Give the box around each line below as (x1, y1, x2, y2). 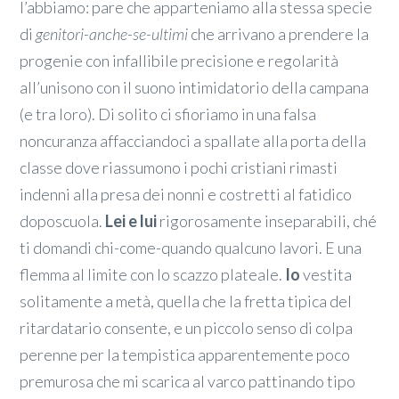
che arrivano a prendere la (188, 23, 370, 44)
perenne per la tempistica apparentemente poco (20, 344, 351, 364)
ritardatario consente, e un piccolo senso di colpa (20, 317, 354, 338)
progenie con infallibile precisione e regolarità (20, 50, 339, 70)
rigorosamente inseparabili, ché (157, 210, 378, 231)
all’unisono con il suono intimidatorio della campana (20, 77, 370, 97)
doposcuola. (20, 210, 106, 231)
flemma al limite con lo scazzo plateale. (20, 264, 286, 284)
